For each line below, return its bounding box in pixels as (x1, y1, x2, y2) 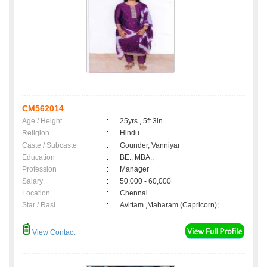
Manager (120, 165, 149, 174)
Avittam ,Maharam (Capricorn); (120, 201, 219, 210)
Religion (22, 129, 49, 138)
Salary (22, 177, 43, 186)
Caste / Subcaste (22, 141, 77, 150)
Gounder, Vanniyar (120, 141, 180, 150)
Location (22, 189, 50, 198)
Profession (22, 165, 57, 174)
